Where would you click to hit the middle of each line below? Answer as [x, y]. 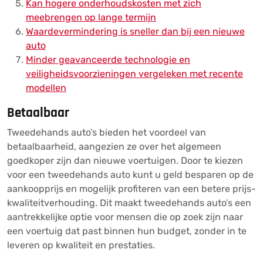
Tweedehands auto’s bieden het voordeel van [107, 132]
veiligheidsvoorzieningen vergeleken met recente [134, 74]
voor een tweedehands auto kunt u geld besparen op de [130, 175]
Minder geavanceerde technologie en [108, 60]
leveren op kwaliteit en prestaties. [81, 245]
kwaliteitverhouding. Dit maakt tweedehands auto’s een [129, 203]
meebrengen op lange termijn [91, 17]
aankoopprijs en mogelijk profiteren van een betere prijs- [131, 189]
